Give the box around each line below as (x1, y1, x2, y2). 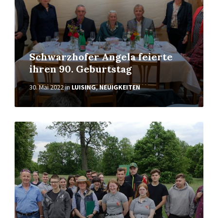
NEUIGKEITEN (99, 83, 140, 91)
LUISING (72, 83, 96, 91)
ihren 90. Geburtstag (29, 63, 132, 75)
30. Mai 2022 (29, 83, 64, 91)
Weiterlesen (14, 121, 54, 130)
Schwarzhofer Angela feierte (29, 51, 173, 63)
